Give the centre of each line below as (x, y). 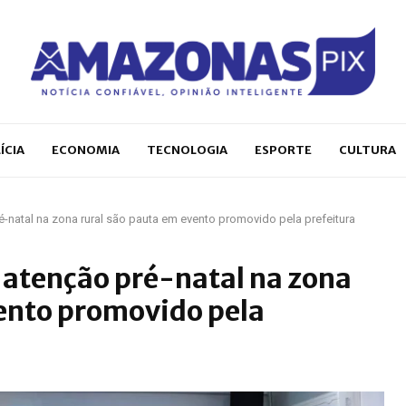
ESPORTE (283, 150)
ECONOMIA (86, 150)
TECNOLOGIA (187, 150)
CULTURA (367, 150)
